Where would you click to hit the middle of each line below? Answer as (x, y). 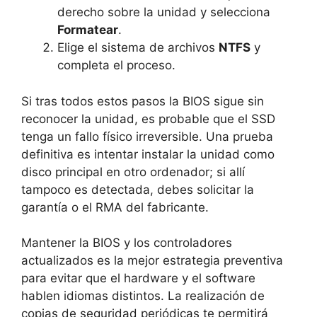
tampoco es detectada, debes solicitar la (138, 189)
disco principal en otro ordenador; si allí (133, 172)
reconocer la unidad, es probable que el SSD (148, 119)
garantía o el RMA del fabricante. (115, 207)
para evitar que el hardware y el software (138, 278)
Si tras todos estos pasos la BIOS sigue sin (143, 101)
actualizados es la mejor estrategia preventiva (152, 261)
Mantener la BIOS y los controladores (127, 243)
